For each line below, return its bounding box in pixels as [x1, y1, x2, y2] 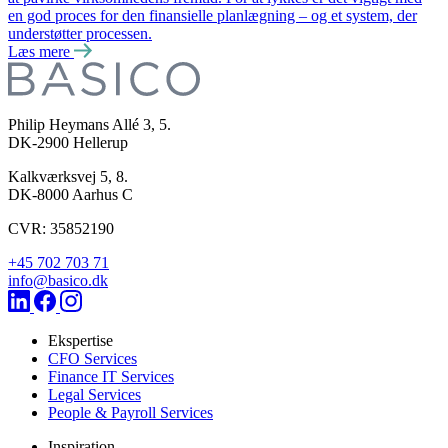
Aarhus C [72, 185, 133, 203]
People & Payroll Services [48, 403, 213, 421]
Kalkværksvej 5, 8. [8, 167, 128, 185]
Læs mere [8, 43, 70, 61]
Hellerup [73, 133, 128, 151]
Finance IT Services [48, 367, 174, 385]
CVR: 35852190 [8, 219, 114, 237]
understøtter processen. [8, 25, 152, 43]
